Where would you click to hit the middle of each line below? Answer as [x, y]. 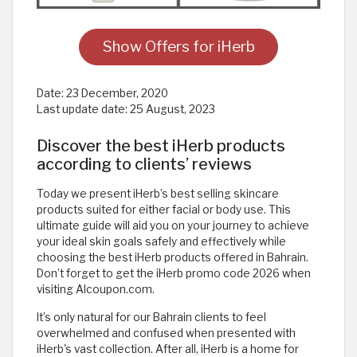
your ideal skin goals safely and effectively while [161, 241]
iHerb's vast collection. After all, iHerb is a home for [168, 349]
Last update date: [83, 109]
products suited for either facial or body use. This [164, 209]
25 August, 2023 [173, 109]
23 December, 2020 [117, 93]
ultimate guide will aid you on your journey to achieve [173, 225]
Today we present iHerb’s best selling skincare [158, 193]
